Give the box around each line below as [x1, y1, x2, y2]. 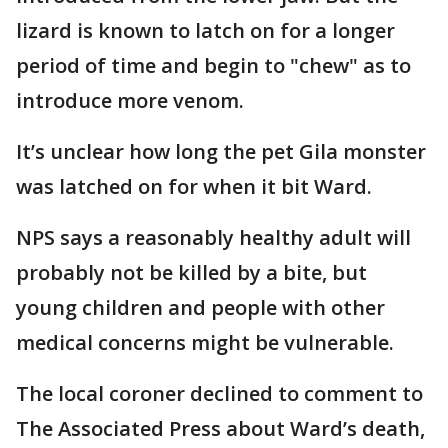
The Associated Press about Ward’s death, [16, 415, 425, 443]
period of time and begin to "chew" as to [16, 52, 411, 80]
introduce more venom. [16, 87, 249, 115]
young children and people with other [16, 294, 385, 322]
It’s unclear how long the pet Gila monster [16, 138, 426, 166]
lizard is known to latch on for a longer [16, 17, 395, 45]
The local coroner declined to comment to [16, 380, 423, 408]
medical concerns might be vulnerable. [16, 329, 394, 357]
